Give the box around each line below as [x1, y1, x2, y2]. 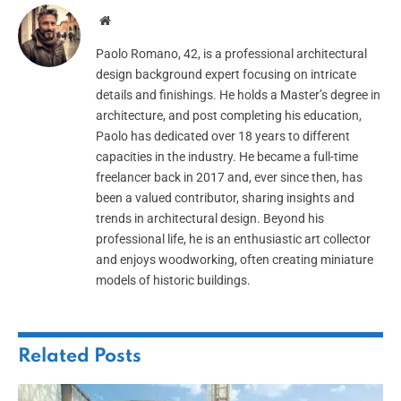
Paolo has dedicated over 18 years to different [96, 128, 350, 143]
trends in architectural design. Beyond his [96, 210, 324, 226]
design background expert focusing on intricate [96, 66, 356, 81]
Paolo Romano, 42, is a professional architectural [96, 46, 367, 61]
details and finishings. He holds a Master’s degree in [96, 87, 380, 102]
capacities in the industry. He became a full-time [96, 149, 358, 164]
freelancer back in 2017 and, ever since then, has [96, 169, 363, 184]
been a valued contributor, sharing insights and [96, 190, 354, 205]
